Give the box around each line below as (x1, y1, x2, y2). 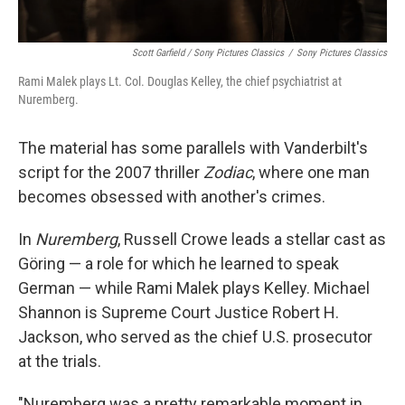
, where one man (252, 162, 370, 182)
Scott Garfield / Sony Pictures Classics (132, 46, 284, 59)
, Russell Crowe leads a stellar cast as (118, 229, 386, 249)
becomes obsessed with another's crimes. (18, 186, 325, 206)
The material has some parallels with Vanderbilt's (18, 137, 368, 157)
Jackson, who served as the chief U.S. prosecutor (18, 326, 372, 346)
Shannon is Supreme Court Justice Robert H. (18, 302, 339, 322)
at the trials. (18, 351, 101, 371)
